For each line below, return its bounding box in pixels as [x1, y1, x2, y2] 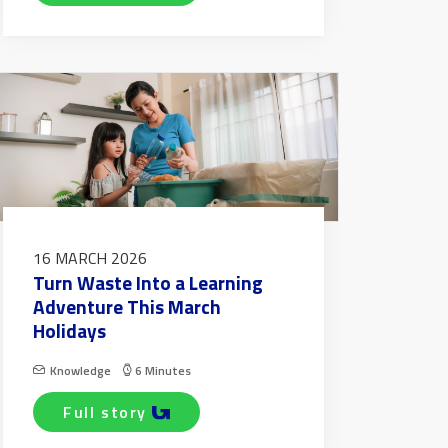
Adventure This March [32, 292, 221, 322]
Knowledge [49, 361, 111, 381]
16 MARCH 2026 [32, 246, 147, 271]
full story [73, 400, 147, 425]
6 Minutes [134, 361, 191, 381]
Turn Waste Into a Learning [32, 268, 263, 298]
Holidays [32, 316, 106, 346]
